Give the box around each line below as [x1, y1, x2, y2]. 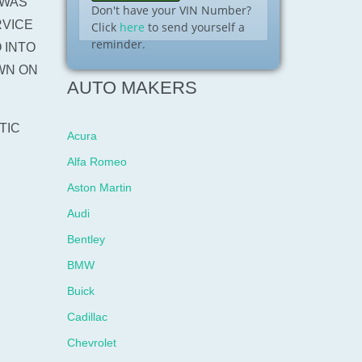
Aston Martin [67, 181, 133, 194]
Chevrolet [67, 336, 117, 349]
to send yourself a [145, 19, 246, 35]
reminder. [91, 36, 146, 52]
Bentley [67, 233, 106, 246]
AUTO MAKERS [67, 78, 198, 98]
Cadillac [67, 310, 108, 323]
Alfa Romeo [67, 155, 128, 168]
